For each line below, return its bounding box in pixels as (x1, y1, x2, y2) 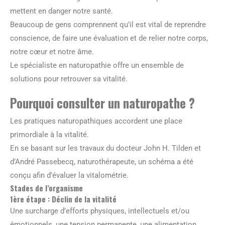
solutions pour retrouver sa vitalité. (10, 74, 128, 83)
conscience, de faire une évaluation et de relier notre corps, (10, 33, 208, 43)
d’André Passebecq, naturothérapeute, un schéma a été (10, 157, 193, 166)
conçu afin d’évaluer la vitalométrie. (10, 170, 129, 180)
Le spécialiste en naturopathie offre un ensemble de (10, 60, 184, 70)
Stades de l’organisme (10, 182, 83, 193)
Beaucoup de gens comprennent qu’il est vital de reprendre (10, 20, 206, 29)
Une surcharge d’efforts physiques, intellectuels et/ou (10, 206, 189, 215)
